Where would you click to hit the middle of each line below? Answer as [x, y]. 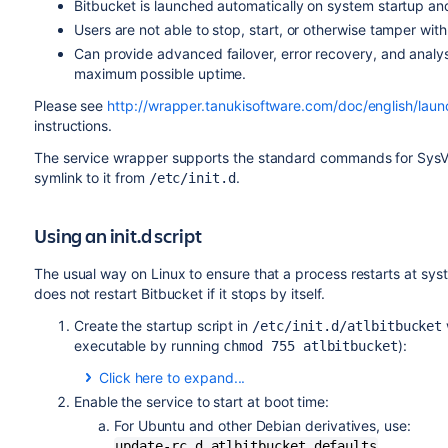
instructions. [73, 125]
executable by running [148, 345]
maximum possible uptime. [160, 73]
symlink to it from [91, 177]
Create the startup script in [162, 325]
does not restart [87, 293]
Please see [70, 105]
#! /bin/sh [193, 424]
